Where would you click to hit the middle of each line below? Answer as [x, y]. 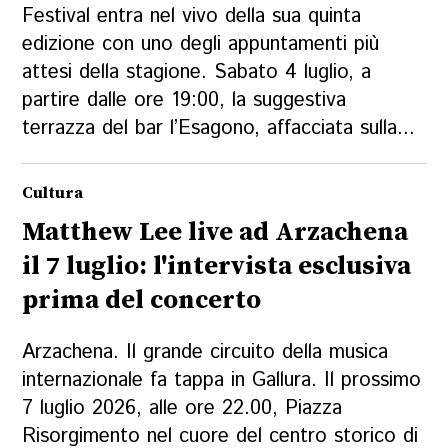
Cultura [53, 193]
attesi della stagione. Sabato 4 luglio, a [197, 72]
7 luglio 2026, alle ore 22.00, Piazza [182, 409]
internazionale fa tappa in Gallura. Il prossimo [222, 381]
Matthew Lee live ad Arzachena [215, 233]
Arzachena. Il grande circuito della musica [205, 353]
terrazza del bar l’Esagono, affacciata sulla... [219, 128]
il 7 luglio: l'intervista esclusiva [217, 267]
